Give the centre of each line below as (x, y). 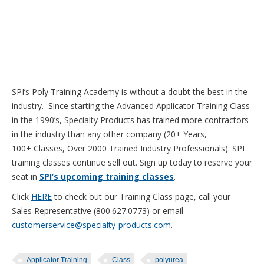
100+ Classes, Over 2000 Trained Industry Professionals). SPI (128, 148)
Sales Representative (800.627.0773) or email (98, 211)
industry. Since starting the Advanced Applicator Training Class (131, 106)
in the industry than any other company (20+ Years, (109, 134)
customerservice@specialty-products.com (91, 225)
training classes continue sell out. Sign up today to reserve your (132, 162)
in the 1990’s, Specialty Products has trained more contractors (130, 120)
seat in (26, 176)
